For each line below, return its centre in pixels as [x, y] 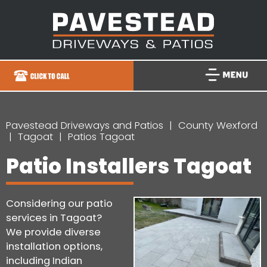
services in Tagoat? [54, 218]
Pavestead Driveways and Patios [85, 125]
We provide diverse [53, 232]
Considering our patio [59, 203]
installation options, [54, 246]
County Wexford [218, 125]
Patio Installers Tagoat [129, 166]
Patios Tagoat [101, 136]
